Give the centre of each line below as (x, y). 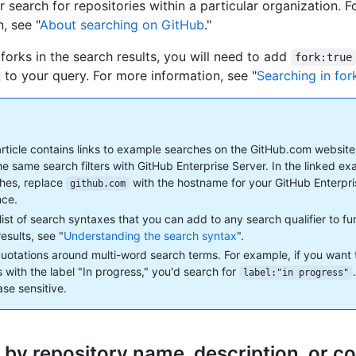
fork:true (324, 57)
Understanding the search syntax (150, 235)
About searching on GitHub (122, 25)
